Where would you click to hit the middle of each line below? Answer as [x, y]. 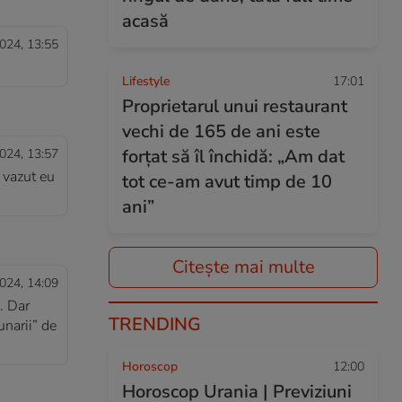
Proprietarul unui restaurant [235, 106]
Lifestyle [146, 81]
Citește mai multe [243, 267]
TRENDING [155, 324]
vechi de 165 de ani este [221, 131]
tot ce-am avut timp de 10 [227, 182]
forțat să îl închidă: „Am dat [233, 157]
